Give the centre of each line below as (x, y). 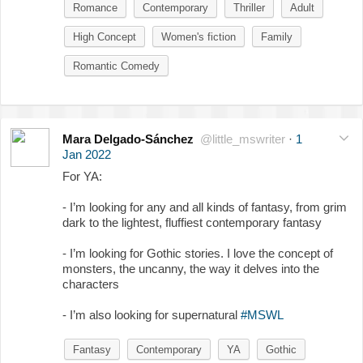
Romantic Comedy (116, 66)
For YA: (82, 176)
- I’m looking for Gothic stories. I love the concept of (198, 253)
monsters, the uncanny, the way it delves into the (191, 268)
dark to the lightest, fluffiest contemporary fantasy (192, 222)
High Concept (105, 36)
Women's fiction (199, 36)
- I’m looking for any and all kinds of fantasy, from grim (205, 207)
